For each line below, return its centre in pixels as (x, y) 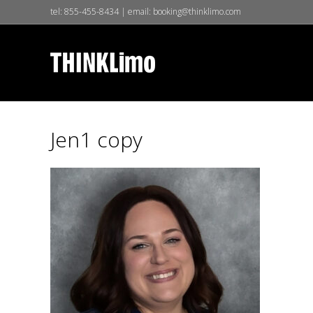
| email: (136, 12)
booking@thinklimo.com (197, 12)
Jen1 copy (96, 139)
